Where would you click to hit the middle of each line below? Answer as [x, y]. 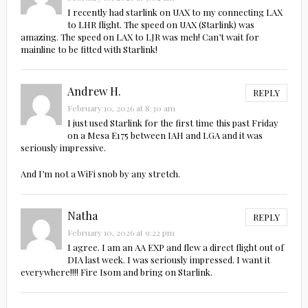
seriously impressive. [63, 148]
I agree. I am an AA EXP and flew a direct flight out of [175, 247]
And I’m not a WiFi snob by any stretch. [100, 174]
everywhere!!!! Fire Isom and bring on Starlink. [116, 272]
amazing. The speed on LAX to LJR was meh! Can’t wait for [140, 37]
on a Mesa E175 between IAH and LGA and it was [165, 135]
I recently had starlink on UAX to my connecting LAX [175, 12]
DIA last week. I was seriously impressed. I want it [168, 260]
